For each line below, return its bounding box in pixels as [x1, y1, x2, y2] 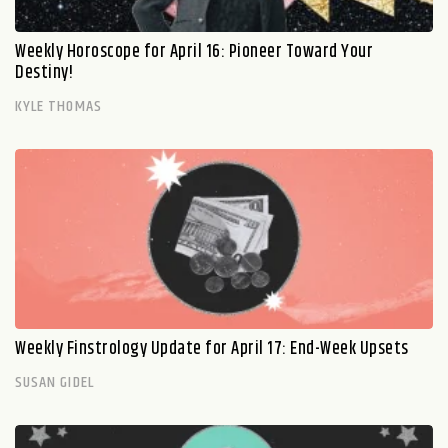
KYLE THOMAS [15, 93, 102, 119]
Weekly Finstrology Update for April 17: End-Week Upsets [15, 334, 409, 363]
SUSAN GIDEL [15, 369, 94, 395]
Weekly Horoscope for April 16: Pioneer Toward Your [15, 37, 373, 66]
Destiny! [15, 58, 73, 87]
